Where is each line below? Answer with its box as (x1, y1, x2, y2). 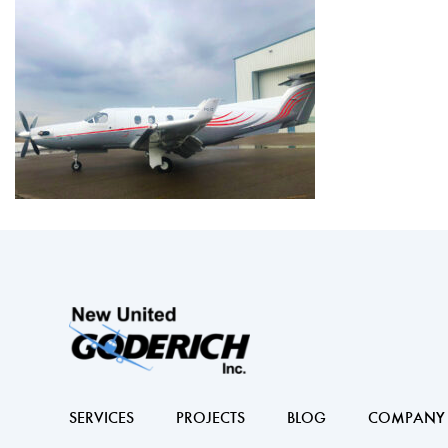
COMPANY (368, 407, 445, 427)
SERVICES (69, 407, 134, 427)
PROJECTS (176, 407, 245, 427)
